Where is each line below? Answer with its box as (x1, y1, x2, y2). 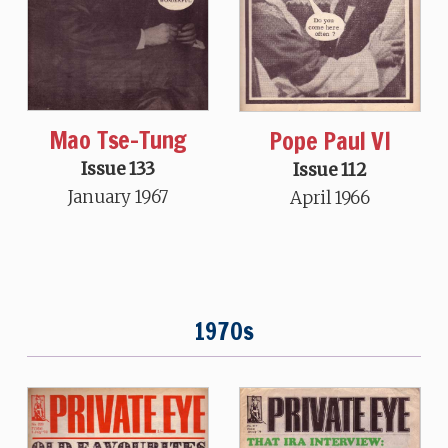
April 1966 (290, 186, 371, 209)
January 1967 (67, 185, 169, 208)
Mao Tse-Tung (48, 122, 188, 157)
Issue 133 (81, 157, 155, 180)
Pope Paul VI (269, 123, 391, 158)
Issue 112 (293, 158, 367, 181)
